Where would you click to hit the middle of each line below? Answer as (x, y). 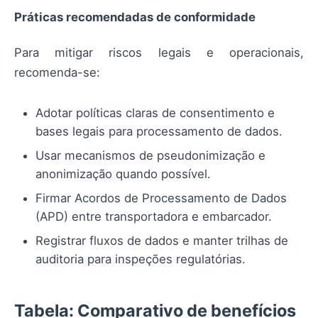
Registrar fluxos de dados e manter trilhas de (162, 241)
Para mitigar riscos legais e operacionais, (159, 52)
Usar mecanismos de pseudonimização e (150, 156)
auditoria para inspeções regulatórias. (141, 259)
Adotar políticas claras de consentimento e (155, 113)
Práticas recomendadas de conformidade (135, 17)
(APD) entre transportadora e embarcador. (154, 217)
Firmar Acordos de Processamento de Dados (161, 198)
